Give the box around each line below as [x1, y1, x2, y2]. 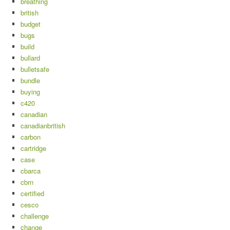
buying [21, 87, 40, 97]
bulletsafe [21, 64, 49, 74]
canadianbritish [21, 121, 65, 130]
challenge [21, 211, 49, 221]
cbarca [21, 166, 41, 176]
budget [21, 19, 41, 29]
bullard [21, 53, 40, 63]
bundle [21, 75, 40, 85]
